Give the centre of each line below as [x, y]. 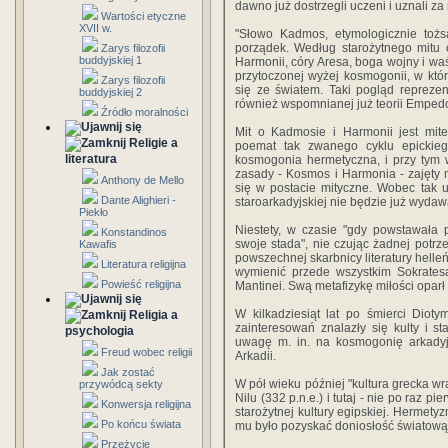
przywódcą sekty [121, 384]
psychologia [99, 331]
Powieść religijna [141, 284]
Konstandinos [134, 232]
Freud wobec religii [146, 352]
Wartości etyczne [143, 16]
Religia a [153, 315]
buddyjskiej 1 [110, 60]
